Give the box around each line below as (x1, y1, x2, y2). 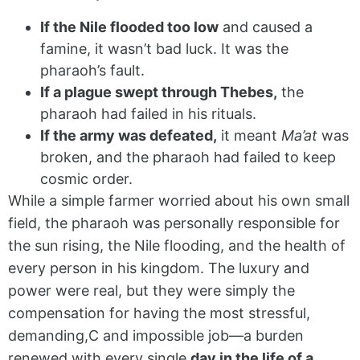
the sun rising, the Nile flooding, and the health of (8, 236, 346, 254)
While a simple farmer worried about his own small (8, 191, 350, 209)
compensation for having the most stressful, (8, 304, 310, 321)
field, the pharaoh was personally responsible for (8, 214, 340, 231)
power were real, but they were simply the (8, 281, 295, 299)
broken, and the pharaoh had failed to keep (40, 148, 336, 166)
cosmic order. (40, 170, 133, 187)
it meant (217, 126, 281, 144)
